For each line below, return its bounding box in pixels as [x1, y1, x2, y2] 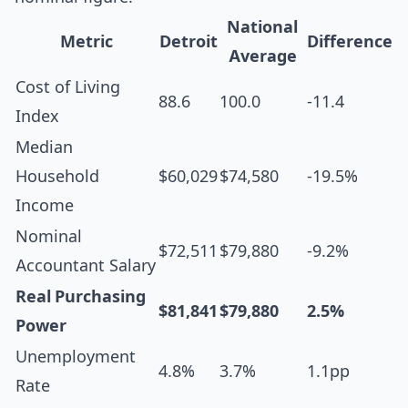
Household [15, 167, 99, 186]
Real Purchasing [15, 287, 146, 306]
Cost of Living [15, 77, 120, 97]
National [227, 17, 298, 36]
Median [15, 138, 73, 157]
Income [15, 196, 74, 215]
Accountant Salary [15, 256, 156, 275]
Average [228, 46, 297, 66]
